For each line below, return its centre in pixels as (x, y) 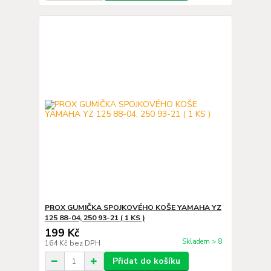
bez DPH (85, 243)
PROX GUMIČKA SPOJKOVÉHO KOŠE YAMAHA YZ (133, 207)
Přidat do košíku (146, 261)
